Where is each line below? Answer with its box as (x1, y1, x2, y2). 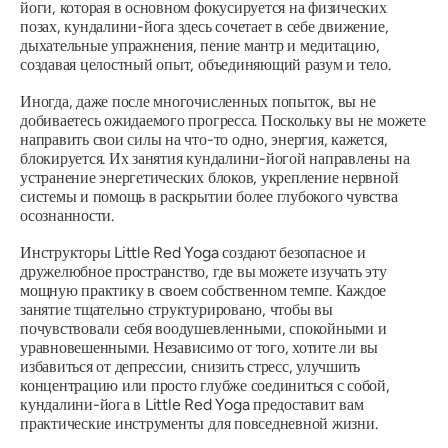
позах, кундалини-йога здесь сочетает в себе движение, (20, 17, 389, 37)
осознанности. (20, 206, 114, 226)
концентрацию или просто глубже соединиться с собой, (20, 376, 390, 396)
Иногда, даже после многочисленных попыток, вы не (20, 92, 376, 112)
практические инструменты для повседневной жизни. (20, 414, 378, 434)
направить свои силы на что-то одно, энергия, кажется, (20, 130, 388, 150)
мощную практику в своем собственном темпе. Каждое (20, 281, 387, 301)
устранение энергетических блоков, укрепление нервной (20, 168, 399, 188)
